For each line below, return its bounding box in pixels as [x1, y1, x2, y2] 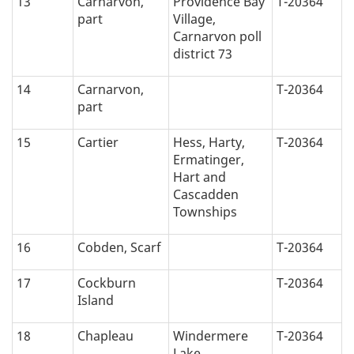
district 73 [173, 45, 232, 63]
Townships [173, 203, 237, 221]
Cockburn [77, 274, 136, 292]
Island [77, 292, 114, 310]
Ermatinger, [173, 151, 244, 169]
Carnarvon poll [173, 28, 262, 46]
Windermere [173, 327, 248, 345]
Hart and [173, 168, 226, 186]
